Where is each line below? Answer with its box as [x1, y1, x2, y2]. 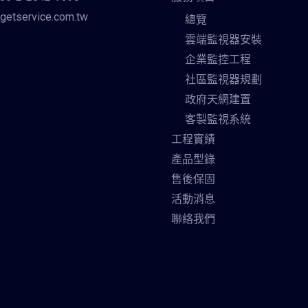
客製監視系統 [185, 113, 251, 126]
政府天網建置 [185, 93, 251, 107]
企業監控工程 [185, 53, 251, 67]
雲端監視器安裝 [185, 33, 262, 47]
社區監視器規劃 [185, 73, 262, 87]
